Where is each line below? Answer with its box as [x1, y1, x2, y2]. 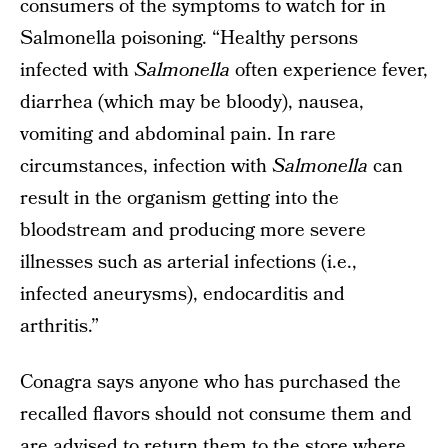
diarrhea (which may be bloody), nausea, [20, 88, 364, 116]
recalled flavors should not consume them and [20, 400, 412, 428]
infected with [20, 56, 134, 84]
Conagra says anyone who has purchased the [20, 368, 401, 396]
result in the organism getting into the [20, 184, 339, 212]
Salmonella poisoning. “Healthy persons [20, 24, 358, 52]
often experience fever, [230, 56, 428, 84]
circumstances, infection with [20, 152, 272, 180]
